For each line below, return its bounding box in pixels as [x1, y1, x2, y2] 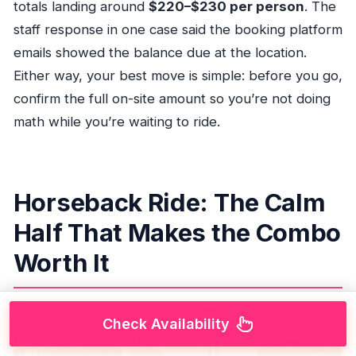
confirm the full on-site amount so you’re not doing [13, 91, 331, 107]
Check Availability [103, 315, 230, 332]
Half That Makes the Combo [13, 218, 342, 248]
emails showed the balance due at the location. [13, 44, 307, 61]
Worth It [13, 248, 110, 278]
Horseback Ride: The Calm [13, 188, 326, 218]
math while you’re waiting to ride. [13, 114, 220, 130]
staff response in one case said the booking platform [13, 21, 342, 38]
